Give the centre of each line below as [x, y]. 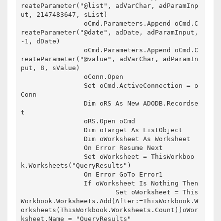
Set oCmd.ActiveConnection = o [53, 86]
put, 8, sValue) [51, 68]
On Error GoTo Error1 [53, 175]
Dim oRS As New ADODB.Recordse [53, 104]
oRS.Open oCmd [53, 121]
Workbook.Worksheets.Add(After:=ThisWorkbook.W [110, 201]
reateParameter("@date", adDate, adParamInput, [110, 33]
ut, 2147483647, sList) [64, 15]
